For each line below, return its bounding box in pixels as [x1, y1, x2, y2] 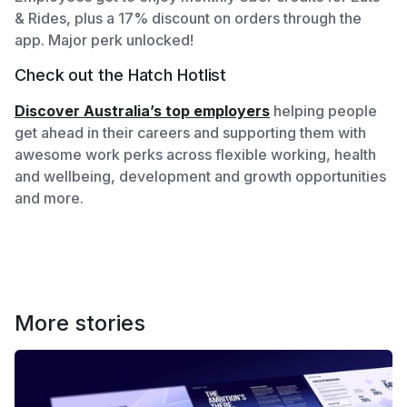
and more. [15, 188, 84, 207]
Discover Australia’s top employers [15, 101, 270, 120]
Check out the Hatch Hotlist [15, 65, 227, 84]
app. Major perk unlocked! [15, 30, 194, 49]
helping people [273, 101, 377, 120]
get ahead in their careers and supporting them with [15, 123, 366, 142]
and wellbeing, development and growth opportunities [15, 166, 386, 185]
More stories [15, 309, 145, 336]
